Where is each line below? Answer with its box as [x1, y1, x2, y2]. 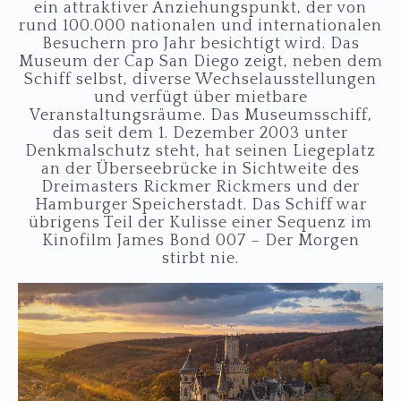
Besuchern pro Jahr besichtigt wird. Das [41, 35, 360, 54]
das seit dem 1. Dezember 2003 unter [53, 124, 348, 143]
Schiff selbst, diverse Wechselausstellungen [24, 71, 377, 90]
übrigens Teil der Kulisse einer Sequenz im [29, 214, 372, 233]
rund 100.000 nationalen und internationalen [19, 17, 382, 36]
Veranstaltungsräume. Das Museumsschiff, [29, 107, 372, 125]
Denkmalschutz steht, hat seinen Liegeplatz [25, 142, 376, 161]
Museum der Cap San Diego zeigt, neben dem [18, 53, 383, 72]
